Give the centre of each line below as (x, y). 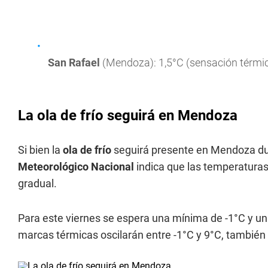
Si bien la (40, 150)
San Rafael (74, 63)
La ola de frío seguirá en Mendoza (128, 115)
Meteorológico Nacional (76, 167)
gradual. (37, 183)
